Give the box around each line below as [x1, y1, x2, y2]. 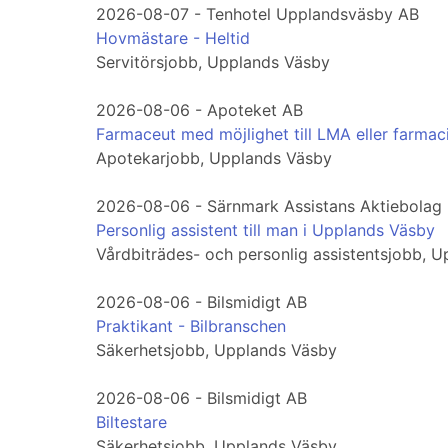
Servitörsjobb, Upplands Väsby [96, 52, 330, 73]
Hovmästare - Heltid [96, 28, 250, 49]
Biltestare [96, 412, 167, 433]
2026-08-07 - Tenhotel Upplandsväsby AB [96, 4, 419, 25]
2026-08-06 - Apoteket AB [96, 100, 303, 121]
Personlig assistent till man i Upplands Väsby [96, 220, 435, 241]
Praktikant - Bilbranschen [96, 316, 286, 337]
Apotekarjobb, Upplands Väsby [96, 148, 332, 169]
